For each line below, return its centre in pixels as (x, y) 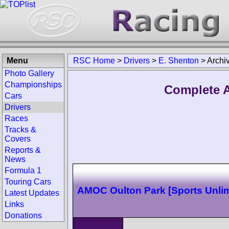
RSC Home (94, 61)
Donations (23, 215)
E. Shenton (179, 61)
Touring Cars (28, 182)
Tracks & (20, 130)
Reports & (23, 150)
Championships (33, 85)
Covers (18, 139)
